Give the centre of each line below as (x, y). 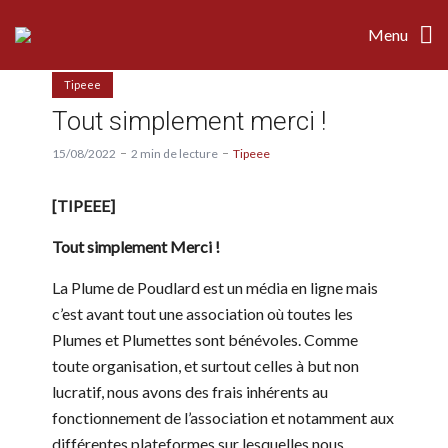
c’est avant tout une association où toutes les (202, 313)
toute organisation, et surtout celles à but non (205, 365)
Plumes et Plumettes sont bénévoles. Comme (205, 339)
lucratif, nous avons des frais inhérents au (190, 391)
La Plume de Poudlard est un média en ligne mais (215, 287)
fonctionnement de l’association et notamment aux (223, 417)
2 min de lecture (174, 153)
